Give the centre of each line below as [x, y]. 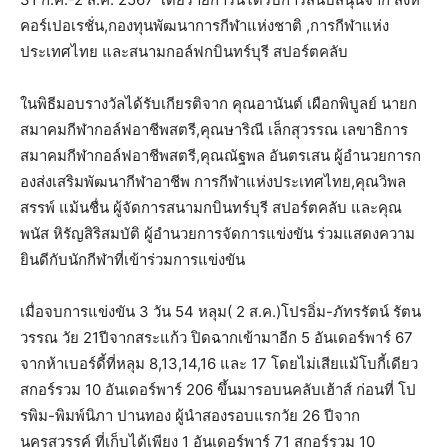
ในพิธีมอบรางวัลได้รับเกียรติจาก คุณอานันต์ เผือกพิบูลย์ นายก [218, 103]
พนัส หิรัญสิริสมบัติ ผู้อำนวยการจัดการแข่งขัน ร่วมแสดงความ [217, 233]
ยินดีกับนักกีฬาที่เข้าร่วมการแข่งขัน [132, 259]
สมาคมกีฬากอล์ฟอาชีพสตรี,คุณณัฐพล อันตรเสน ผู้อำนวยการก [220, 155]
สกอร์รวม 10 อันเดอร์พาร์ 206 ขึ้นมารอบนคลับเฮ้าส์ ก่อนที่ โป [218, 389]
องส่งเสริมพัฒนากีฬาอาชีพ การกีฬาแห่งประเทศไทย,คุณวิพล [213, 181]
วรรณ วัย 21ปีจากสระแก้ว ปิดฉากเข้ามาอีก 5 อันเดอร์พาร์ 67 [216, 337]
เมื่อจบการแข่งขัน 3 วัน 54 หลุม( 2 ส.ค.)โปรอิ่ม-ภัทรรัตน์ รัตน [220, 311]
